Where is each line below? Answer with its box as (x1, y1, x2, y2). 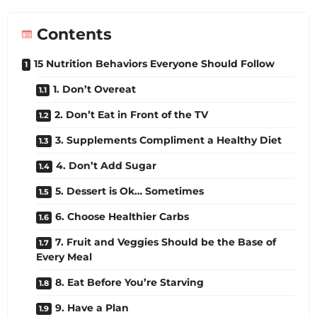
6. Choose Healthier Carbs (55, 209, 189, 223)
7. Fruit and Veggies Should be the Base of (55, 235, 276, 248)
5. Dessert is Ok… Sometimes (55, 184, 204, 197)
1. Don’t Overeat (53, 82, 136, 96)
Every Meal (36, 250, 92, 263)
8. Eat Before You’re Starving (55, 275, 204, 289)
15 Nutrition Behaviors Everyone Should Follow (34, 57, 275, 70)
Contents (37, 24, 112, 44)
